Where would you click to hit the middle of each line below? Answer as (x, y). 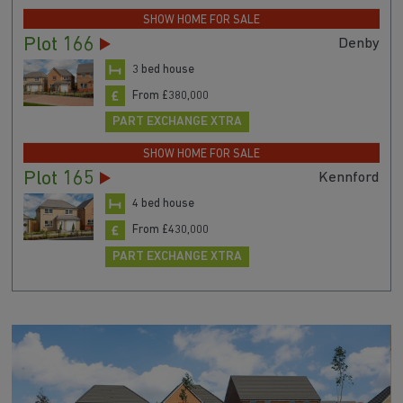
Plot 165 (58, 180)
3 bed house (163, 69)
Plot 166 (58, 46)
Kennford (349, 178)
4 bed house (163, 204)
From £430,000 (170, 230)
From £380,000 (170, 95)
